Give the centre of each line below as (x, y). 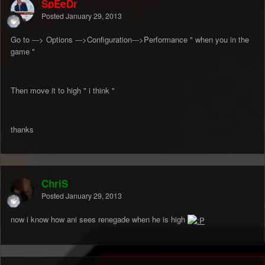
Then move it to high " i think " (63, 91)
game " (23, 51)
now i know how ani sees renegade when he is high (99, 219)
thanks (22, 130)
